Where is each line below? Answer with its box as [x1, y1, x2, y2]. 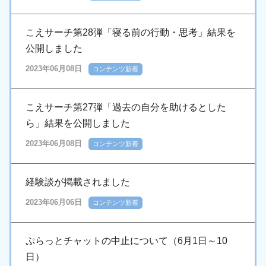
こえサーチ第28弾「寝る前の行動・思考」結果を [26, 27, 236, 38]
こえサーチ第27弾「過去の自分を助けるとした [26, 102, 226, 113]
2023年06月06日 [26, 198, 82, 207]
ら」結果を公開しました [26, 118, 130, 129]
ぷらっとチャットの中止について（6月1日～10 [26, 236, 227, 246]
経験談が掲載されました [26, 177, 130, 188]
